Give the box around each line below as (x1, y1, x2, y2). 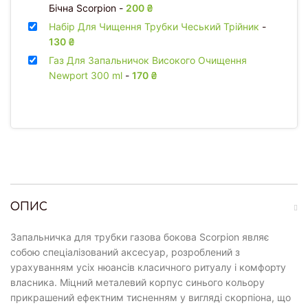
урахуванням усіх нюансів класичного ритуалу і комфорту (10, 261, 286, 273)
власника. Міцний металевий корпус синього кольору (10, 276, 265, 288)
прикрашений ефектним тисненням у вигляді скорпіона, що (10, 291, 291, 303)
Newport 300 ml (49, 69, 125, 81)
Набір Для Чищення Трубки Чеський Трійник (49, 20, 262, 32)
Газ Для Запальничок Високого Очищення (49, 54, 247, 66)
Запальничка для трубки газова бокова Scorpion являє (10, 230, 269, 243)
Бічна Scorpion (49, 1, 119, 14)
